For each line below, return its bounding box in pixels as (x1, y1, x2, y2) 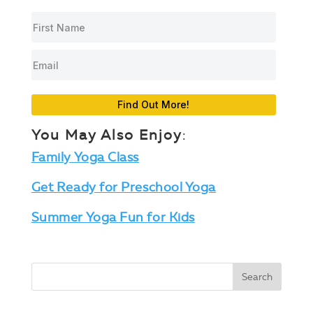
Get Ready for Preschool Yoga (31, 180, 216, 196)
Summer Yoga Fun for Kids (31, 210, 195, 226)
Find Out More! (117, 99, 190, 111)
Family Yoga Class (31, 150, 139, 166)
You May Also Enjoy (31, 126, 182, 144)
